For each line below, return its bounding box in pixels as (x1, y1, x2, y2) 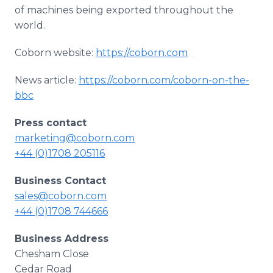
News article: (15, 74, 79, 86)
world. (15, 19, 45, 31)
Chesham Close (15, 248, 89, 260)
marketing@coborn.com (15, 132, 135, 144)
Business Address (15, 233, 108, 244)
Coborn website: (15, 47, 96, 58)
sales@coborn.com (15, 190, 107, 202)
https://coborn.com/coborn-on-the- (79, 74, 249, 86)
